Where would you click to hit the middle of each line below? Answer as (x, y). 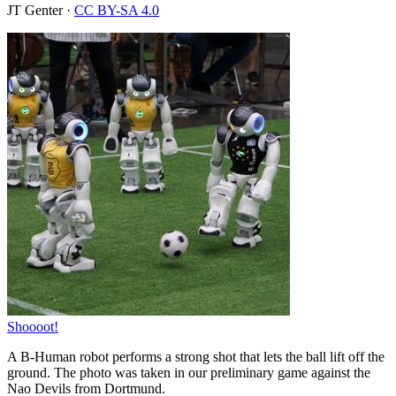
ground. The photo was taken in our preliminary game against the (189, 372)
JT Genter (35, 10)
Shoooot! (33, 326)
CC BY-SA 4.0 (117, 10)
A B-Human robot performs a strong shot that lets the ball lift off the (196, 356)
